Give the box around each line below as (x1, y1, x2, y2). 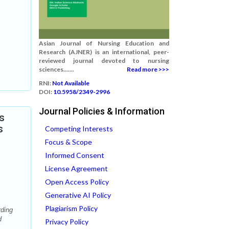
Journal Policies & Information (39, 106, 165, 117)
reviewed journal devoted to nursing (39, 57, 169, 64)
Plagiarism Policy (45, 204, 98, 213)
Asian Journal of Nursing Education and (39, 39, 169, 47)
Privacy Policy (45, 217, 88, 226)
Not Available (52, 79, 89, 87)
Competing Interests (45, 124, 113, 133)
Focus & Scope (45, 138, 92, 146)
